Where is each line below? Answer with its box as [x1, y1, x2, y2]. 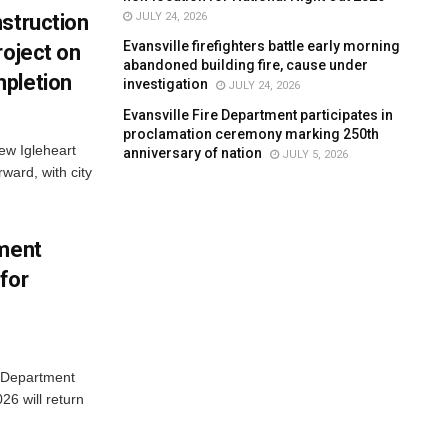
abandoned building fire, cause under [123, 56, 369, 73]
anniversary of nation [123, 144, 263, 161]
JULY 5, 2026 [279, 147, 349, 161]
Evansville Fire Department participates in [123, 106, 394, 123]
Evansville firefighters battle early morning [123, 37, 401, 54]
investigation [123, 75, 209, 92]
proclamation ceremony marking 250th [123, 125, 380, 142]
